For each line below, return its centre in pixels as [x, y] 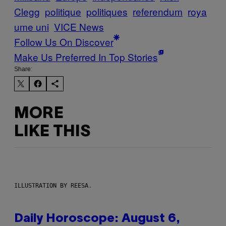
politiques [107, 12]
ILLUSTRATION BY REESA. [53, 186]
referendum [158, 12]
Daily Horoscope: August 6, [97, 219]
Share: [23, 69]
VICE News [79, 27]
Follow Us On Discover [64, 42]
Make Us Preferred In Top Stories [86, 57]
